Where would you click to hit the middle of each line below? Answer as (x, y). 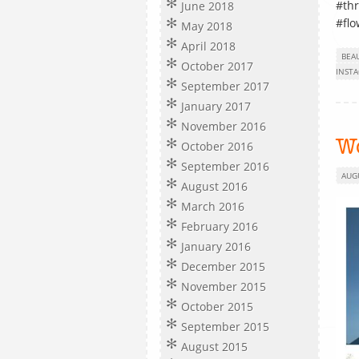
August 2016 (214, 186)
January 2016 (216, 246)
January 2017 (216, 106)
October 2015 (217, 307)
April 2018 (208, 46)
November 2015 (224, 286)
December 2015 (223, 266)
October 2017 (217, 66)
